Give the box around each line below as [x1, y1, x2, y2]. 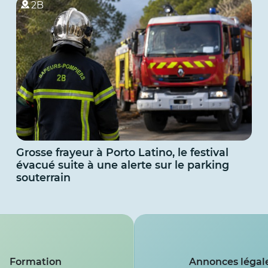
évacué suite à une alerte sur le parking [16, 159, 229, 172]
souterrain [16, 171, 71, 184]
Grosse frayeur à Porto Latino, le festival [16, 146, 229, 159]
